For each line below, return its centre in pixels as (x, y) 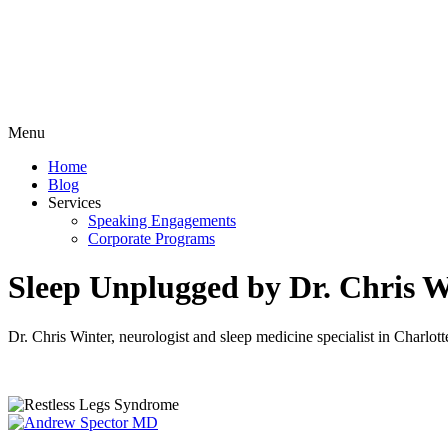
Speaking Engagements (162, 220)
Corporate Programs (151, 238)
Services (74, 202)
